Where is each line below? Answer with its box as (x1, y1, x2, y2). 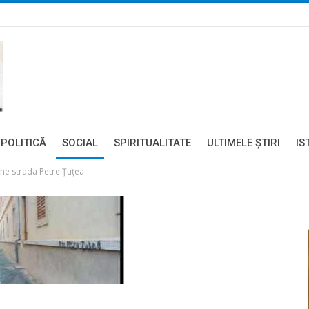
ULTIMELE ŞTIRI (207, 137, 280, 149)
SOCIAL (62, 137, 98, 149)
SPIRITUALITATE (114, 137, 191, 149)
